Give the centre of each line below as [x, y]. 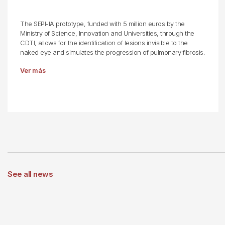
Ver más [33, 71]
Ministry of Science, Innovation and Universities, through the [107, 33]
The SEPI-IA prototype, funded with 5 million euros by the [102, 24]
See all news [30, 174]
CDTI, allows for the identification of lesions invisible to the [104, 43]
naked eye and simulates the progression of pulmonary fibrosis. [113, 52]
